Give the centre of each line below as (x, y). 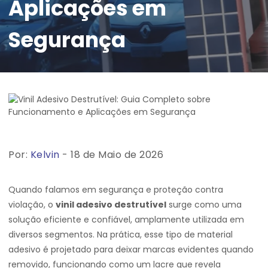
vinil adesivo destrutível (111, 205)
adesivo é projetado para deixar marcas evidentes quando (131, 249)
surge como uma (204, 205)
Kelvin (45, 155)
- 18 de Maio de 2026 (111, 155)
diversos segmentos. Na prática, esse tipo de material (121, 234)
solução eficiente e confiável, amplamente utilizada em (126, 220)
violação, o (32, 205)
